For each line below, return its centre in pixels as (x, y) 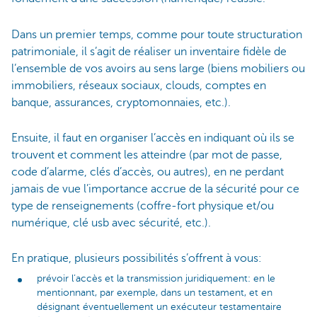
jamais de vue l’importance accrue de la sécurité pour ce (155, 189)
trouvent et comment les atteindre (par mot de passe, (147, 155)
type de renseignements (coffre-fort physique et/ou (143, 206)
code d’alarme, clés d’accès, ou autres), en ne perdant (148, 172)
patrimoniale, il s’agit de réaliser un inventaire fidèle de (149, 51)
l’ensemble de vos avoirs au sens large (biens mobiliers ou (158, 68)
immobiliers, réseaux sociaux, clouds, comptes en (139, 85)
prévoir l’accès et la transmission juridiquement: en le (156, 278)
